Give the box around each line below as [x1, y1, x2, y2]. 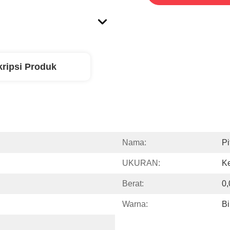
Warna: [122, 200, 148, 208]
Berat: [122, 179, 144, 188]
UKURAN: [122, 159, 160, 167]
